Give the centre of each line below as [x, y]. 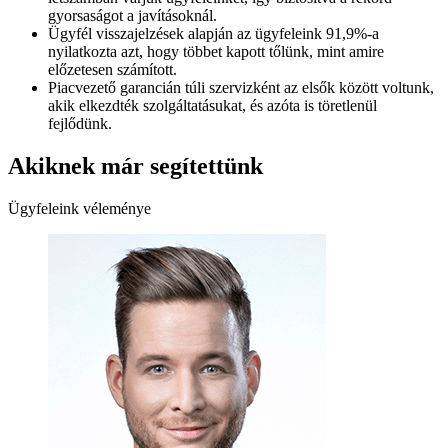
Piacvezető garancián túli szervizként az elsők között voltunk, [241, 87]
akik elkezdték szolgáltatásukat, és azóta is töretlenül [212, 105]
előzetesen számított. [112, 69]
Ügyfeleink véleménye [79, 208]
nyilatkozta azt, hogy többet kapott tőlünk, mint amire [216, 51]
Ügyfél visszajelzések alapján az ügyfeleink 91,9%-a [213, 33]
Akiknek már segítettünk [135, 165]
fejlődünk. [80, 123]
